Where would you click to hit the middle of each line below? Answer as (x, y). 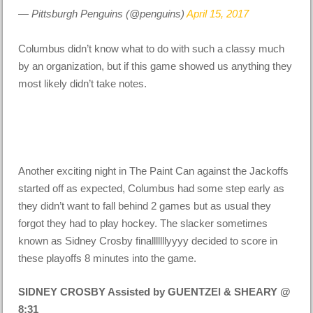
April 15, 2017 (218, 14)
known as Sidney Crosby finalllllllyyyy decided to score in (148, 241)
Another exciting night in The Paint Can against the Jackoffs (154, 171)
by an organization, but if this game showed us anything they (155, 66)
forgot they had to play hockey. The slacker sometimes (143, 224)
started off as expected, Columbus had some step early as (152, 189)
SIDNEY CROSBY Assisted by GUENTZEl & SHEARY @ (155, 291)
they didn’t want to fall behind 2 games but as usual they (145, 206)
